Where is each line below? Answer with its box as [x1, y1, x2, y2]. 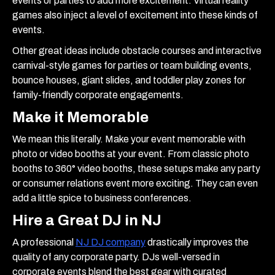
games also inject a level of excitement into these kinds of [12, 9, 258, 20]
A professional [12, 236, 76, 247]
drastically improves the [145, 236, 249, 247]
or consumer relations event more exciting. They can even [12, 177, 258, 188]
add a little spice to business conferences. [12, 192, 193, 203]
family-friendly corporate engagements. [12, 89, 185, 100]
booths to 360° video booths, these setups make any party [12, 163, 260, 174]
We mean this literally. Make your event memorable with [12, 133, 246, 144]
